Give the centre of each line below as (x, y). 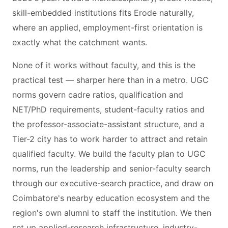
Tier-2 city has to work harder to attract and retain (110, 139)
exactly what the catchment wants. (80, 42)
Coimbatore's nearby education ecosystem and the (111, 198)
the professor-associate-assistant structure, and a (108, 124)
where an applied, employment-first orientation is (107, 27)
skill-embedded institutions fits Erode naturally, (103, 13)
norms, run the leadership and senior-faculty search (111, 168)
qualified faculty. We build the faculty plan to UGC (109, 154)
